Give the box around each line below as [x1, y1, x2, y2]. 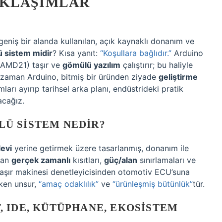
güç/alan [104, 155, 137, 165]
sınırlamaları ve [137, 155, 196, 165]
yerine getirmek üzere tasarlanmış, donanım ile [12, 143, 189, 153]
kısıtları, [70, 155, 104, 165]
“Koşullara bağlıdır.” [100, 48, 171, 58]
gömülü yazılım [62, 60, 120, 70]
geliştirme [159, 72, 198, 82]
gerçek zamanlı [11, 155, 70, 165]
